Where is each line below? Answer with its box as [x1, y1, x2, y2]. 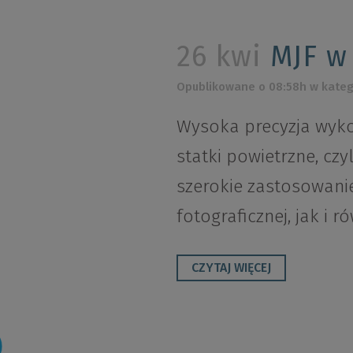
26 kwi [176, 39, 262, 74]
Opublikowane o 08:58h [176, 80, 307, 94]
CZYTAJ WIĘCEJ [191, 260, 271, 275]
